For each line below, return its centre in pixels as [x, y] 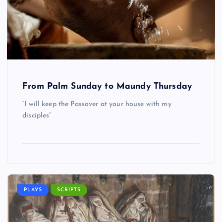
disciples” [37, 116]
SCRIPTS [69, 190]
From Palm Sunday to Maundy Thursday [107, 87]
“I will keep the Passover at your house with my [97, 105]
